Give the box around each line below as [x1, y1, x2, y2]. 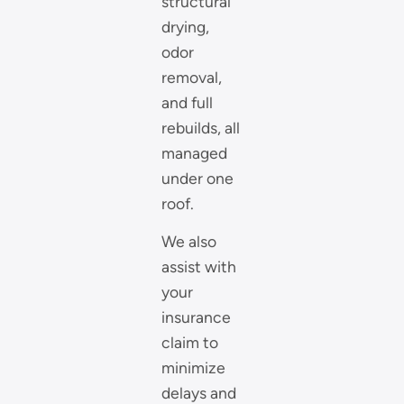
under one [161, 168, 234, 188]
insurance [161, 308, 232, 327]
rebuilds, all [161, 117, 241, 137]
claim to [161, 333, 219, 353]
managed [161, 142, 228, 162]
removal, [161, 67, 223, 87]
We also [161, 232, 217, 252]
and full [161, 92, 214, 112]
